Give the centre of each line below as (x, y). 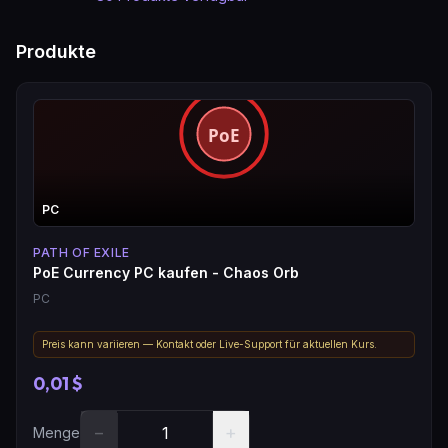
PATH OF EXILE (81, 252)
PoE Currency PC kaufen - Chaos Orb (166, 272)
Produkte (56, 51)
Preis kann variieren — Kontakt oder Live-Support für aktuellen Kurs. (209, 343)
